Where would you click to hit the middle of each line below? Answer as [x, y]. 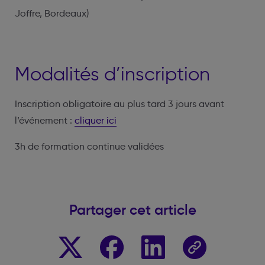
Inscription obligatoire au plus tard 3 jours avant [119, 104]
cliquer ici [96, 120]
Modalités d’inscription [112, 73]
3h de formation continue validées [89, 146]
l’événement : [45, 120]
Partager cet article [132, 210]
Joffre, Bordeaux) [52, 13]
